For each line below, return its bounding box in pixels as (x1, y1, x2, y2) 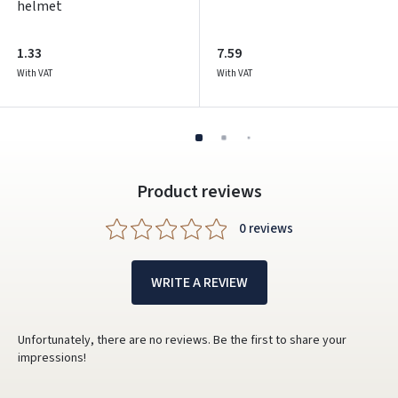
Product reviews (136, 179, 262, 204)
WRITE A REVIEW (150, 273, 248, 292)
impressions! (18, 348, 86, 367)
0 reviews (238, 219, 293, 238)
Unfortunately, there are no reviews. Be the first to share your (18, 330, 346, 349)
